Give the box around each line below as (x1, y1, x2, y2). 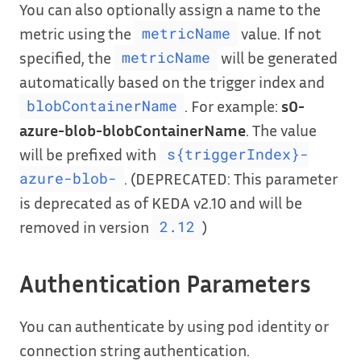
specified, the (19, 47, 114, 67)
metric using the (19, 23, 135, 43)
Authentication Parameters (19, 268, 311, 298)
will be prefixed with (19, 143, 160, 164)
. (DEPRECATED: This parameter (123, 168, 338, 188)
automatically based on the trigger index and (19, 71, 325, 91)
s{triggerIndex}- (166, 145, 309, 164)
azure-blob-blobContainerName (19, 119, 246, 139)
